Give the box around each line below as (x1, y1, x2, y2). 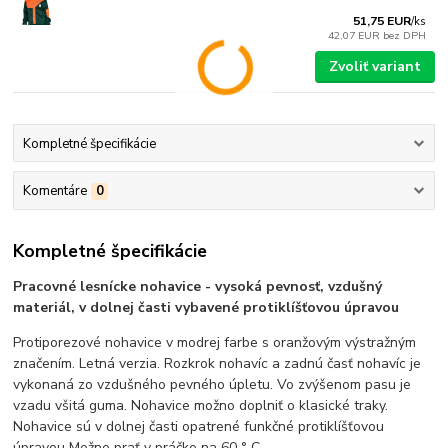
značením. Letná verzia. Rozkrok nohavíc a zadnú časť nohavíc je (13, 354, 422, 374)
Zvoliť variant (328, 57, 421, 77)
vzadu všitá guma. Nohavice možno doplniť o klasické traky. (13, 396, 389, 416)
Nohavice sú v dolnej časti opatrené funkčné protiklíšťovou (13, 417, 385, 437)
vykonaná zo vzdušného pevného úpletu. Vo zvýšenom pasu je (13, 375, 412, 395)
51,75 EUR (353, 12, 412, 29)
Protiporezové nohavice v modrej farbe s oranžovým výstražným (13, 333, 417, 353)
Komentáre (22, 181, 87, 200)
